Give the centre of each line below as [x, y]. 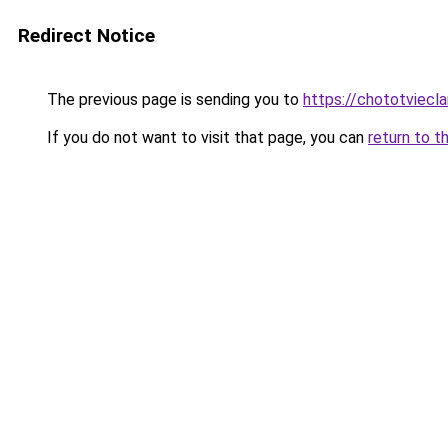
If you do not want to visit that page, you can [205, 137]
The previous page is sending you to [173, 99]
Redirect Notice [86, 35]
